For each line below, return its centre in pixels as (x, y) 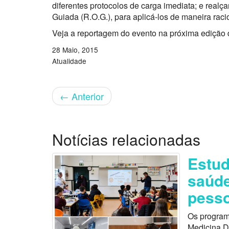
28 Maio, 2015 (75, 50)
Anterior (86, 96)
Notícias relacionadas (126, 139)
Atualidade (69, 61)
